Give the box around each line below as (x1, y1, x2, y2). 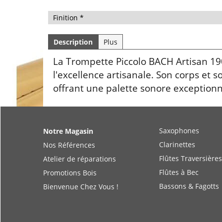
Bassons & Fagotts (159, 181, 219, 191)
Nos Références (43, 140, 95, 150)
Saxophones (159, 126, 199, 135)
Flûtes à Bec (159, 167, 199, 177)
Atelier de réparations (43, 154, 116, 164)
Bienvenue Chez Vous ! (43, 182, 118, 191)
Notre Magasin (43, 126, 93, 136)
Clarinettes (159, 140, 195, 149)
